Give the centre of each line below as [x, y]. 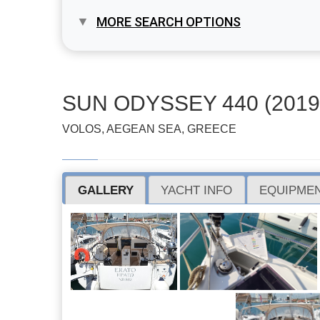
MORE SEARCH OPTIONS [169, 22]
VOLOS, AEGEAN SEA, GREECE [149, 129]
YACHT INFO [197, 190]
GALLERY [105, 190]
